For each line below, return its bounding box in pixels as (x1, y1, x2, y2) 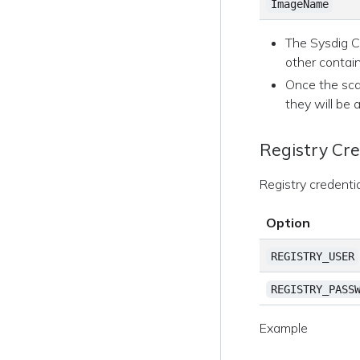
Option (266, 215, 311, 231)
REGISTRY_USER (270, 250, 354, 263)
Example (260, 320, 309, 336)
